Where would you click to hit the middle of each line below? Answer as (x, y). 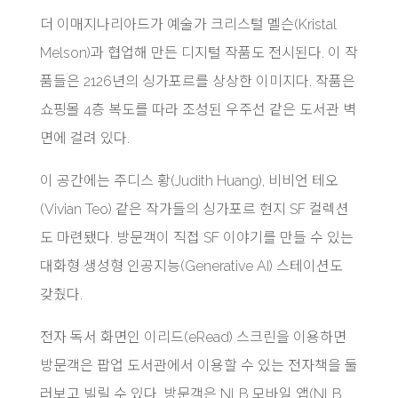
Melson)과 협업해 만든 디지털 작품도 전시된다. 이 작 (199, 52)
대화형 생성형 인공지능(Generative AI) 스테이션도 (191, 266)
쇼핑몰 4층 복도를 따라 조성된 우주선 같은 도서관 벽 (198, 109)
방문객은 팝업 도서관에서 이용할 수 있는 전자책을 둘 (199, 365)
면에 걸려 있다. (84, 138)
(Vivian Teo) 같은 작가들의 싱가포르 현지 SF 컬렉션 (194, 209)
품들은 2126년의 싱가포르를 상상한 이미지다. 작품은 (197, 81)
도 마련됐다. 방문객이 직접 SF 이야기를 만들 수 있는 (196, 237)
